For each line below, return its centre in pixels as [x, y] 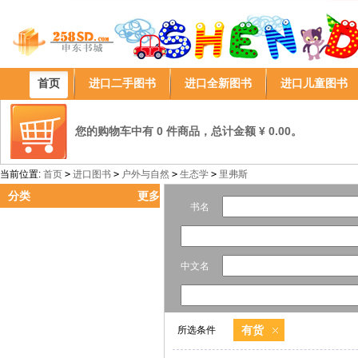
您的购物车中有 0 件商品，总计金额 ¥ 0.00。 [189, 131]
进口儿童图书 [314, 83]
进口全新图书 [218, 83]
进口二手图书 [122, 83]
